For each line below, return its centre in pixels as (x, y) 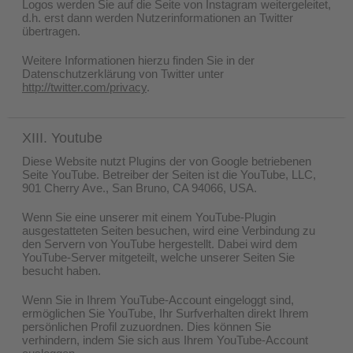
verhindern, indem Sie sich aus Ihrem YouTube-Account (165, 340)
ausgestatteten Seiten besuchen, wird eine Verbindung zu (169, 230)
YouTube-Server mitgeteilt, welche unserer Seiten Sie (158, 257)
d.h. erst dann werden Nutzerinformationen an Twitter (158, 17)
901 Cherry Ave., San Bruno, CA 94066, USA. (139, 188)
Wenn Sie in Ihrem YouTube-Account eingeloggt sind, (158, 299)
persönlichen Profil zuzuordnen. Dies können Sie (147, 326)
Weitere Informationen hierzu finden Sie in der (138, 60)
